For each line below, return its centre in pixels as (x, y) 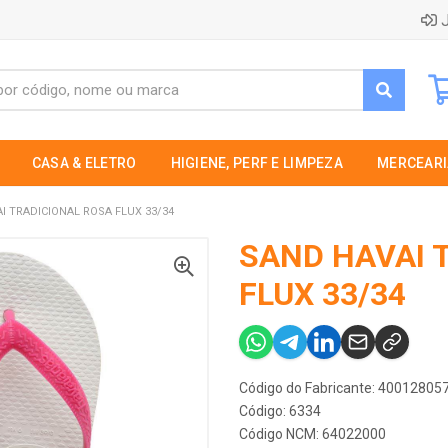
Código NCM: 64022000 (312, 434)
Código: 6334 (280, 411)
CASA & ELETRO (84, 163)
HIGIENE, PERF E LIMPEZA (256, 163)
